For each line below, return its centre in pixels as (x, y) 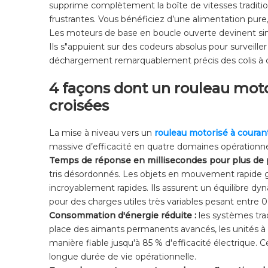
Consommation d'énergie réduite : (124, 216)
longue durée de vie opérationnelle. (123, 257)
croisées (79, 106)
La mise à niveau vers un (102, 133)
